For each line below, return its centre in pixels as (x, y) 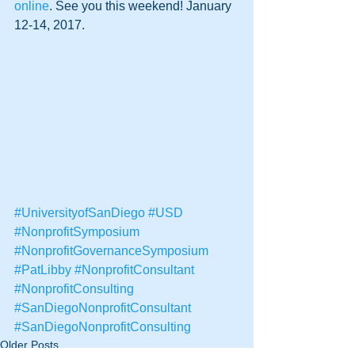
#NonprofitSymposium (77, 231)
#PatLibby (43, 269)
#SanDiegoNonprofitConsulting (103, 326)
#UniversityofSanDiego (80, 212)
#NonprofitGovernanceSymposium (111, 250)
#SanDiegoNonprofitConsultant (103, 307)
